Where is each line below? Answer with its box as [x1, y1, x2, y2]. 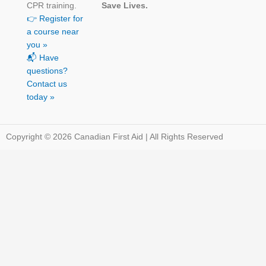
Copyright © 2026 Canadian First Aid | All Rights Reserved [6, 132, 223, 141]
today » [27, 92, 55, 102]
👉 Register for [27, 14, 83, 23]
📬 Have [27, 53, 59, 62]
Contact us [27, 79, 67, 88]
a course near [27, 27, 79, 36]
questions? [27, 66, 68, 75]
